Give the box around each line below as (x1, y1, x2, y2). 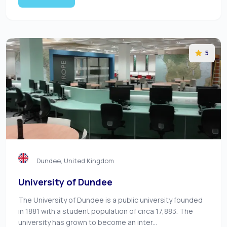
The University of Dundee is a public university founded (18, 195, 203, 205)
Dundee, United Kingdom (36, 156, 114, 165)
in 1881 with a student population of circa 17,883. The (18, 206, 193, 216)
